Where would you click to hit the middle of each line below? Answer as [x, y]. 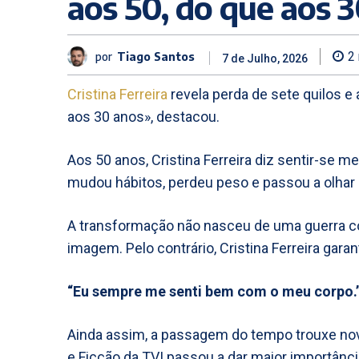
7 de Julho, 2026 [265, 59]
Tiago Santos [156, 56]
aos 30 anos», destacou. [143, 117]
